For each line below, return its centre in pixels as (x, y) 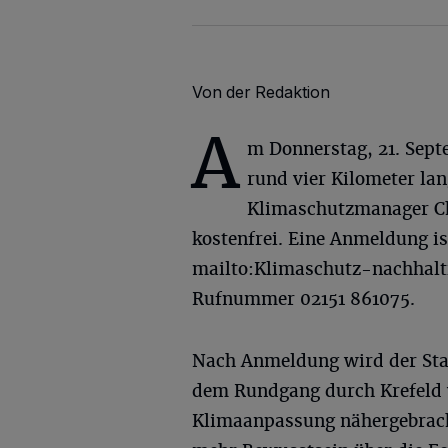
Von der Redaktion (261, 92)
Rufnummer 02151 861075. (303, 299)
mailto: (223, 269)
